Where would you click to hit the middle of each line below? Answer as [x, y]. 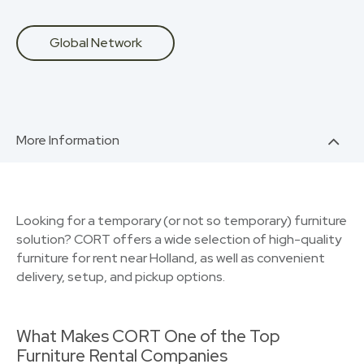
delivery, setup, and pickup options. [121, 277]
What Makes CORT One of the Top [148, 336]
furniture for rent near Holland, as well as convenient [171, 258]
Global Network [95, 43]
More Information [68, 140]
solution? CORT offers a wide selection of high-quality [179, 239]
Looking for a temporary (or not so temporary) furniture [182, 221]
